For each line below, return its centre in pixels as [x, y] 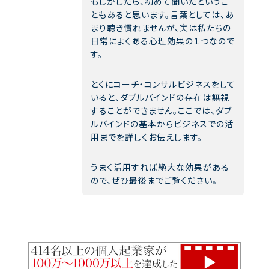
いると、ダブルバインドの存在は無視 [160, 97]
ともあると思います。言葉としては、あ [162, 14]
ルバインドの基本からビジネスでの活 [162, 123]
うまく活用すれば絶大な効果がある [160, 167]
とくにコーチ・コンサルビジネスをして [163, 84]
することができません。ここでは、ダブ [161, 110]
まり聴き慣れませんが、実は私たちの [161, 27]
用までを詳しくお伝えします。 [147, 137]
